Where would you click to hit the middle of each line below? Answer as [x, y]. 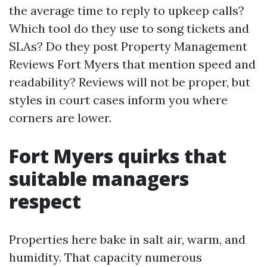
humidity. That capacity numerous [105, 257]
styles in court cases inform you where [118, 100]
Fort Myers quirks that [118, 156]
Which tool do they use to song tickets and [129, 28]
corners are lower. [60, 118]
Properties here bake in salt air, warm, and [127, 239]
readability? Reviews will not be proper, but [130, 82]
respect [45, 201]
